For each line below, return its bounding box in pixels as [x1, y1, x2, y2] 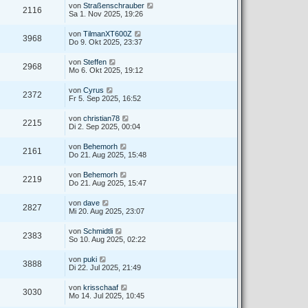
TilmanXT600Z [83, 30, 132, 38]
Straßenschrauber [83, 1, 144, 10]
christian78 [83, 114, 120, 122]
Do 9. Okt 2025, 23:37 [69, 38, 142, 46]
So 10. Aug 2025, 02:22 [69, 235, 146, 243]
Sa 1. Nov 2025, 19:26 [69, 10, 143, 18]
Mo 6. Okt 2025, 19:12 [69, 66, 143, 74]
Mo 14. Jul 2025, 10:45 [69, 291, 144, 300]
